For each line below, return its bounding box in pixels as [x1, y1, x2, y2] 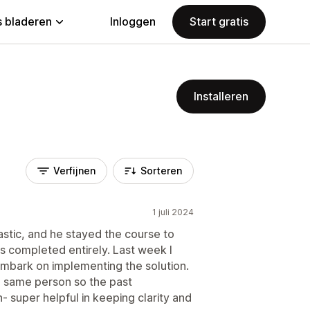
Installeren [194, 89, 248, 103]
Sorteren [140, 165, 182, 176]
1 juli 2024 [152, 207, 194, 217]
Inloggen [110, 15, 156, 28]
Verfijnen [53, 165, 95, 176]
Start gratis [190, 15, 248, 28]
